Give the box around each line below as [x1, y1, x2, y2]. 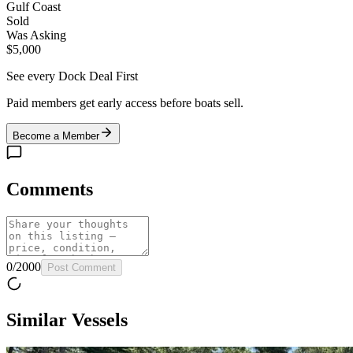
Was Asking [6, 28, 66, 42]
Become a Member [13, 129, 99, 142]
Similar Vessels [6, 310, 128, 331]
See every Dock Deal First [6, 69, 138, 83]
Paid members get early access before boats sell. [6, 95, 243, 110]
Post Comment [47, 261, 116, 273]
